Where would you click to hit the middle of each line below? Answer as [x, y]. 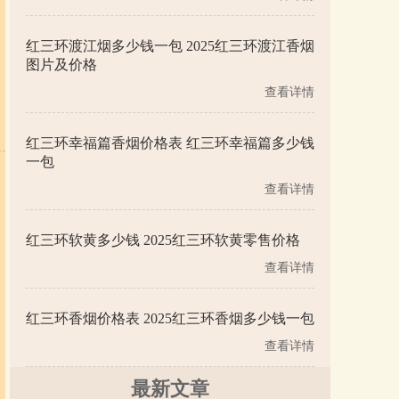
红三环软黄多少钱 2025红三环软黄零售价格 [163, 240]
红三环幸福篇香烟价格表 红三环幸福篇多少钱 [170, 143]
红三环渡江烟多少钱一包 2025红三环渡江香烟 [170, 46]
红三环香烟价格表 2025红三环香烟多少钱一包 [170, 318]
